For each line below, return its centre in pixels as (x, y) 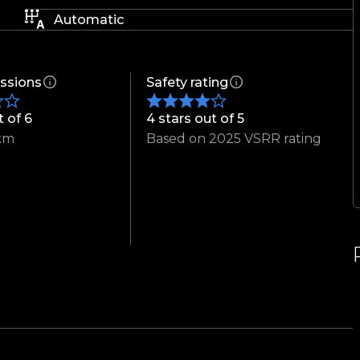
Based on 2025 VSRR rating (234, 139)
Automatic (89, 20)
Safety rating (188, 83)
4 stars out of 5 (196, 119)
